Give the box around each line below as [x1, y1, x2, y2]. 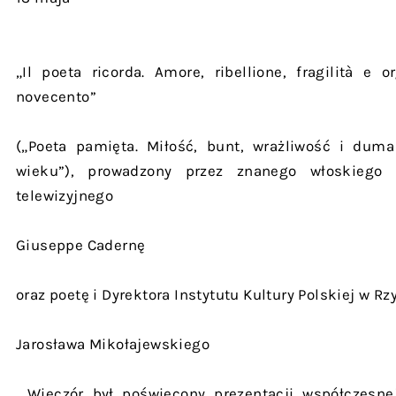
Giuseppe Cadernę [16, 236, 146, 254]
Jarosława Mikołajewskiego [16, 335, 209, 353]
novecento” [16, 88, 97, 105]
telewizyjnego [16, 187, 114, 204]
